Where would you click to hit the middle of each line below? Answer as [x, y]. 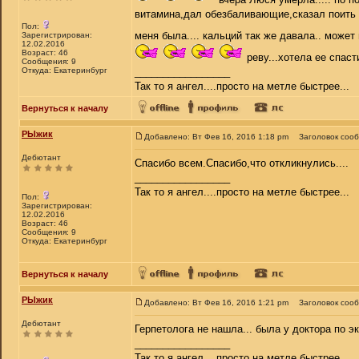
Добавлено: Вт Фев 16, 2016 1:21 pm [216, 303]
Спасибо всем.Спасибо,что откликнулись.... [242, 163]
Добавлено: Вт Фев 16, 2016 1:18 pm [216, 137]
